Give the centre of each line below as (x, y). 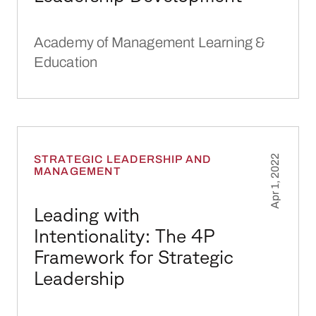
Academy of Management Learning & (150, 43)
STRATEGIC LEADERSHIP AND (122, 159)
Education (66, 62)
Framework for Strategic (133, 257)
